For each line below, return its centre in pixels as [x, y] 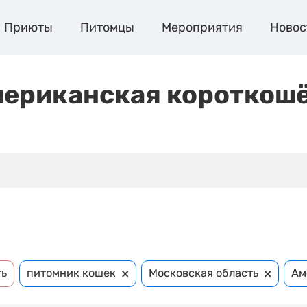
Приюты [28, 27]
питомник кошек [71, 273]
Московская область [204, 273]
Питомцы [107, 27]
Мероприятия [202, 27]
